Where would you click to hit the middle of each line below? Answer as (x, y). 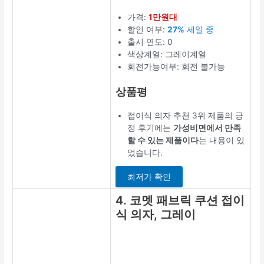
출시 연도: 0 (150, 42)
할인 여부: (148, 30)
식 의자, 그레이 (156, 215)
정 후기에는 (151, 128)
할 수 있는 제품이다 (163, 140)
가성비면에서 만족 (207, 128)
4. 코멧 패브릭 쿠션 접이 (180, 201)
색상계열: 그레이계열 (167, 55)
